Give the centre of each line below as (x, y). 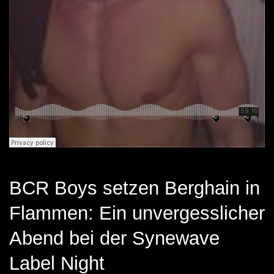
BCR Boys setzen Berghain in (135, 188)
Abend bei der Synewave (114, 238)
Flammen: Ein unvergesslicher (137, 213)
